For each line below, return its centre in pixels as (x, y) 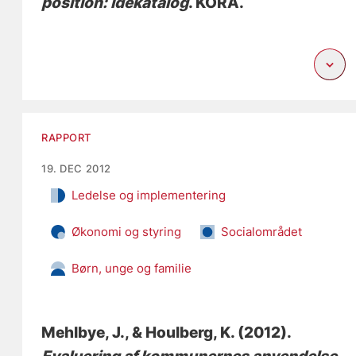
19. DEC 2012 (76, 168)
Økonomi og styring (127, 231)
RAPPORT (67, 137)
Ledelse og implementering (149, 195)
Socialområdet (262, 231)
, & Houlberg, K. (180, 332)
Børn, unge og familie (132, 268)
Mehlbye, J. (83, 332)
